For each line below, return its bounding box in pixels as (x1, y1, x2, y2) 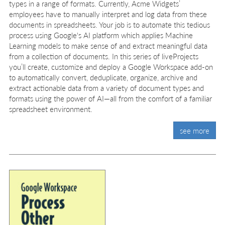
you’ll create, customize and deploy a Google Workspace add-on (9, 61, 213, 72)
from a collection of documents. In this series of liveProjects (9, 51, 198, 61)
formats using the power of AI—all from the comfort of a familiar (9, 93, 212, 103)
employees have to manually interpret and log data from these (9, 9, 207, 19)
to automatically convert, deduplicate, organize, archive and (9, 72, 197, 82)
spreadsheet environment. (9, 103, 92, 114)
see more (180, 125, 209, 136)
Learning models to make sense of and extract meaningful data (9, 40, 207, 51)
